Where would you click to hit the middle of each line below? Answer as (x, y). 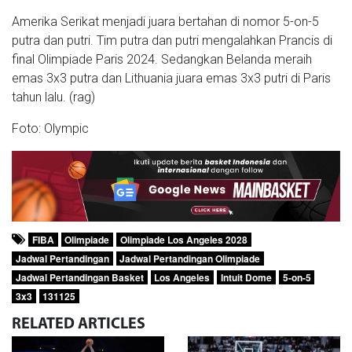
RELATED (43, 324)
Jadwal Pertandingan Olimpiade (190, 258)
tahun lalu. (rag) (53, 97)
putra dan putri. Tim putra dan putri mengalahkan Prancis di (172, 41)
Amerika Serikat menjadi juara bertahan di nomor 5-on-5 (165, 22)
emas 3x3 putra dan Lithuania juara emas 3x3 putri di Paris (171, 79)
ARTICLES (112, 324)
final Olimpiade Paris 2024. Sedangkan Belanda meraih (162, 60)
